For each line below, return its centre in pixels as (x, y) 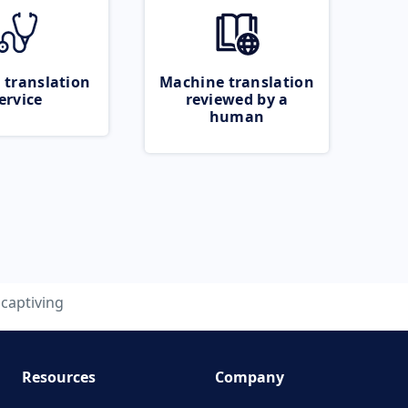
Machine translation (237, 82)
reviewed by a (237, 99)
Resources (58, 377)
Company (250, 377)
